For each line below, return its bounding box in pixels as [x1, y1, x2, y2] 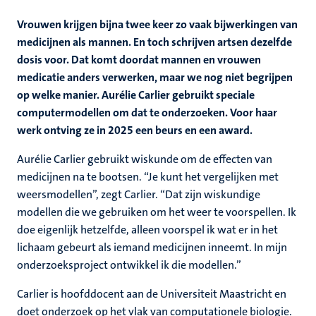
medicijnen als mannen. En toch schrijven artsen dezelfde [17, 35, 292, 49]
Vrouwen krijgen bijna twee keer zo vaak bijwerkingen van [17, 17, 298, 32]
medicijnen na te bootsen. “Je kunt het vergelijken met [17, 169, 279, 184]
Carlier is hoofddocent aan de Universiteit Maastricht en [17, 286, 286, 301]
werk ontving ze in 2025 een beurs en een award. [17, 123, 253, 138]
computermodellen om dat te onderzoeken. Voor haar [17, 105, 277, 120]
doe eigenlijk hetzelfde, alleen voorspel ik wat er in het [17, 222, 278, 237]
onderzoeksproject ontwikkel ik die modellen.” [17, 257, 243, 272]
